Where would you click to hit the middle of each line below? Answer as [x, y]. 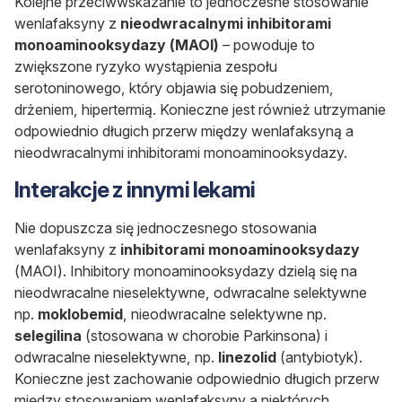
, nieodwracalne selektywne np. [225, 315]
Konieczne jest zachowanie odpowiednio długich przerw [197, 379]
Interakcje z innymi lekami [135, 190]
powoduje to [272, 45]
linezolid [249, 358]
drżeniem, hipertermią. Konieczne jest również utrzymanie [200, 110]
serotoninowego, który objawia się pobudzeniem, [174, 88]
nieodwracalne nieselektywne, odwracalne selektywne [191, 293]
